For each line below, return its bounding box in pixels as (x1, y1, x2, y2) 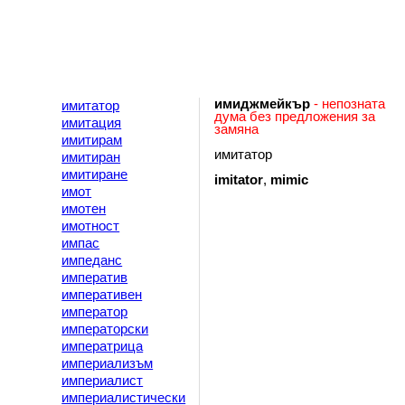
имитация (61, 116, 122, 131)
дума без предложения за (214, 109, 376, 125)
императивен (61, 287, 143, 303)
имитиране (61, 167, 128, 183)
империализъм (61, 356, 154, 372)
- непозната (310, 97, 386, 112)
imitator (214, 173, 264, 188)
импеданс (61, 253, 123, 268)
